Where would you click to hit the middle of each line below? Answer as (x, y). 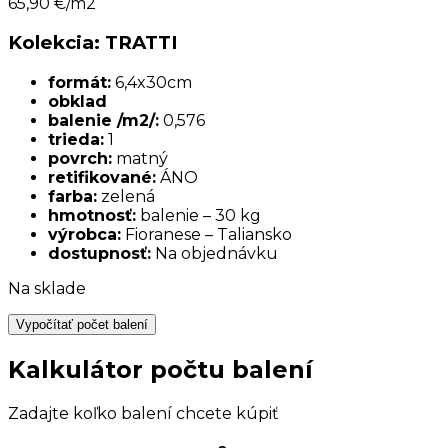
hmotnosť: (92, 216)
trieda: (76, 140)
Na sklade (47, 289)
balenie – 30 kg (198, 216)
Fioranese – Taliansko (206, 235)
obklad (77, 102)
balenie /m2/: (103, 121)
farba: (72, 197)
